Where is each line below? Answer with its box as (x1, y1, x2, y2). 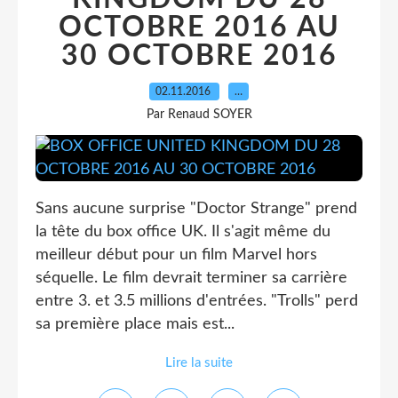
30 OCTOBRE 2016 (60, 42, 338, 70)
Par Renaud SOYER (146, 108, 252, 121)
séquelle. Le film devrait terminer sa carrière (36, 270, 347, 286)
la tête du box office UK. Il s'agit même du (36, 224, 330, 240)
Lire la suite (165, 356, 233, 370)
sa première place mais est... (36, 316, 235, 332)
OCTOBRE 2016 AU (58, 13, 340, 42)
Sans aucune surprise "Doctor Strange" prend (36, 201, 357, 217)
